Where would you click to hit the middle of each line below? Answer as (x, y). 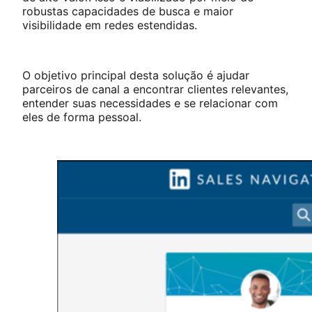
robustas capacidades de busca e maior (128, 11)
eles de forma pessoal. (84, 117)
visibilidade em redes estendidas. (113, 25)
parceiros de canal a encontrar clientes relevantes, (155, 89)
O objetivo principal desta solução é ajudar (136, 75)
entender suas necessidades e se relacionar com (150, 103)
